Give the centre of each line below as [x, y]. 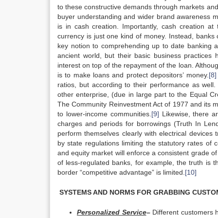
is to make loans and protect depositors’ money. [133, 75]
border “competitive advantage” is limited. [121, 172]
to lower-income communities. [104, 114]
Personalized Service [112, 212]
